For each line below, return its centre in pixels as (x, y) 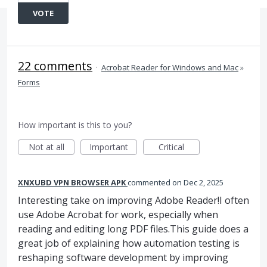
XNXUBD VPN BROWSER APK (72, 182)
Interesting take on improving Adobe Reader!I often (133, 200)
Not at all (46, 147)
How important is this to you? (75, 125)
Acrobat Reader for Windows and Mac (170, 67)
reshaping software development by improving (123, 257)
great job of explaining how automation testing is (129, 243)
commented (150, 182)
